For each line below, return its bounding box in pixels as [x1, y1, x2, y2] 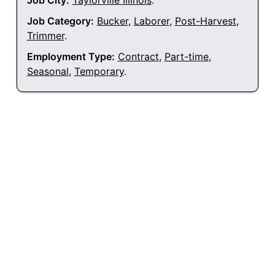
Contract [117, 50, 159, 63]
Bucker [96, 15, 128, 28]
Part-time [164, 50, 209, 63]
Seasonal [26, 65, 69, 78]
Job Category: [26, 15, 94, 28]
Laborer [133, 15, 169, 28]
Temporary [74, 65, 124, 78]
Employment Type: [26, 50, 115, 63]
